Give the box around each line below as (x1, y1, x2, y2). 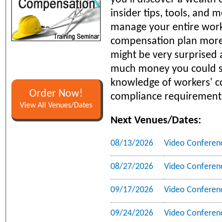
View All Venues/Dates (20, 101, 92, 110)
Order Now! (29, 88, 83, 99)
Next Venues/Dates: (111, 114, 201, 126)
